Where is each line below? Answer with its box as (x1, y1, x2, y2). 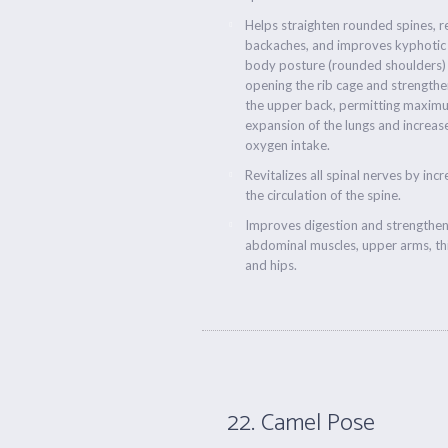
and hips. (245, 257, 298, 273)
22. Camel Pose (227, 404, 376, 443)
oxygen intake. (245, 137, 331, 153)
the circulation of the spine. (245, 187, 402, 203)
